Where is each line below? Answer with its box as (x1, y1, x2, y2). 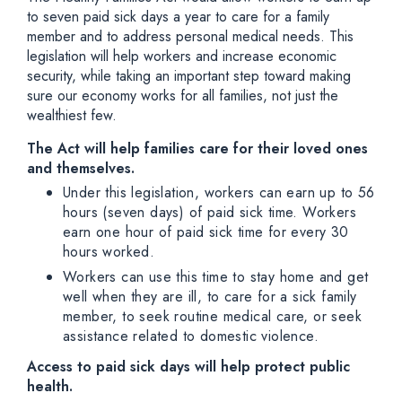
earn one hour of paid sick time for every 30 (63, 222, 349, 242)
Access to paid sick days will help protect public (27, 355, 350, 377)
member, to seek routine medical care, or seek (63, 306, 362, 328)
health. (27, 375, 73, 397)
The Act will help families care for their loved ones (27, 138, 368, 159)
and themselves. (27, 158, 139, 179)
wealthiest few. (27, 105, 117, 126)
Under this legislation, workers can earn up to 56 (63, 182, 375, 203)
